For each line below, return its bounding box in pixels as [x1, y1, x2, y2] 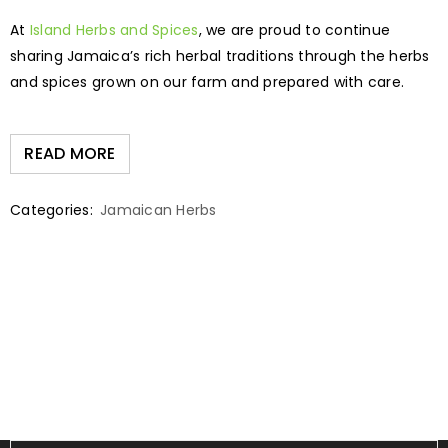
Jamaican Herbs [100, 199, 217, 220]
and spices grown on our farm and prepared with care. [10, 71, 404, 92]
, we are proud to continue [198, 19, 390, 40]
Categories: [10, 199, 93, 220]
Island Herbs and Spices [29, 19, 199, 40]
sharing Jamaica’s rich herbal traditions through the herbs [10, 45, 430, 66]
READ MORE [24, 141, 116, 165]
